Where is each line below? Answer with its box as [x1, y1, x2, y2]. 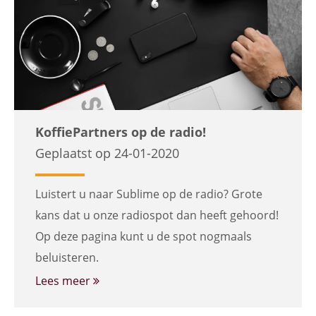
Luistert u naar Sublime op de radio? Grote [35, 186, 262, 202]
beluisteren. [35, 250, 99, 265]
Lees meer [35, 273, 93, 288]
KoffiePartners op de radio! [35, 123, 206, 140]
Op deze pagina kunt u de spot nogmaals [35, 229, 252, 244]
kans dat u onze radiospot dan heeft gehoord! [35, 207, 279, 223]
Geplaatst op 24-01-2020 [35, 145, 179, 162]
